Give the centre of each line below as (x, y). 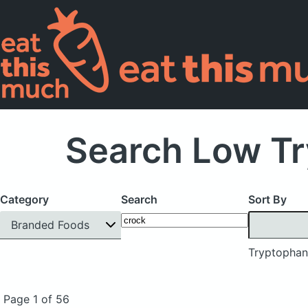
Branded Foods (50, 224)
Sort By (267, 199)
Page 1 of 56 (36, 299)
